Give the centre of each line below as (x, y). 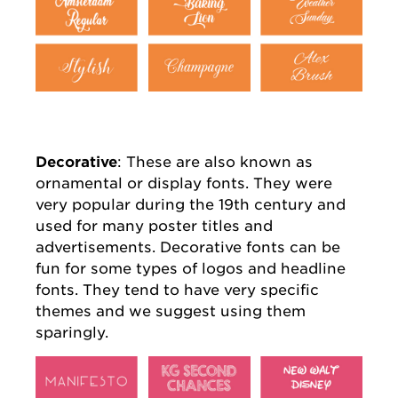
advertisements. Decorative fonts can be (188, 247)
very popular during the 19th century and (191, 205)
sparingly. (72, 333)
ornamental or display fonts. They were (184, 183)
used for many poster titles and (154, 226)
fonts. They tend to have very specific (177, 290)
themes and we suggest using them (171, 311)
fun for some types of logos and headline (191, 269)
